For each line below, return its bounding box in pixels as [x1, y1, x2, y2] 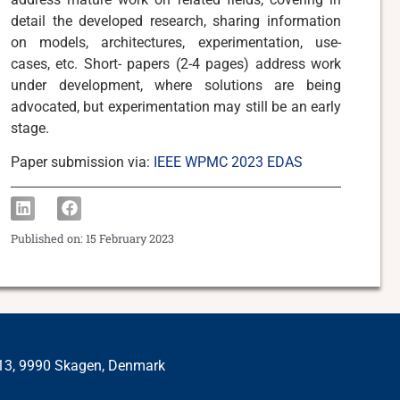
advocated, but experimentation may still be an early [11, 97, 341, 115]
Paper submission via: [11, 154, 154, 171]
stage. [11, 119, 49, 137]
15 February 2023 [86, 231, 174, 246]
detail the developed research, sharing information [11, 12, 341, 29]
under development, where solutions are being [11, 76, 341, 94]
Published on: [11, 231, 86, 246]
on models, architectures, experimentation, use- [11, 33, 341, 51]
